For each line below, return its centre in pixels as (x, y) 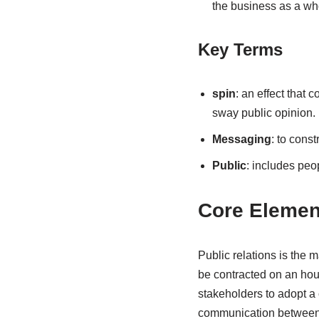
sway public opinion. (263, 113)
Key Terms (240, 49)
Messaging (241, 139)
